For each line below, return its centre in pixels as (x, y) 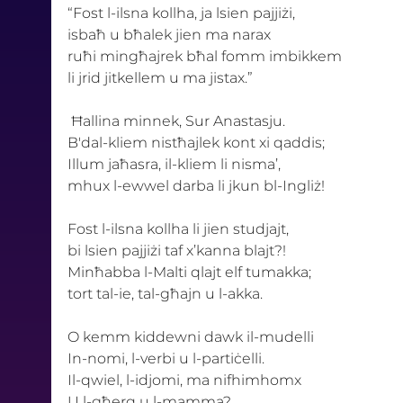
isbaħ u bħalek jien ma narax (170, 34)
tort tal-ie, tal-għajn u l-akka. (166, 293)
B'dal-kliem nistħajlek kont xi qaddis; (197, 142)
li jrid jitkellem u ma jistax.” (160, 77)
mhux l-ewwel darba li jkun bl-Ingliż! (197, 185)
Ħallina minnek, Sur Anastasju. (179, 121)
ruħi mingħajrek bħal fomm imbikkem (204, 56)
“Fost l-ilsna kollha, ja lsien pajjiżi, (183, 13)
